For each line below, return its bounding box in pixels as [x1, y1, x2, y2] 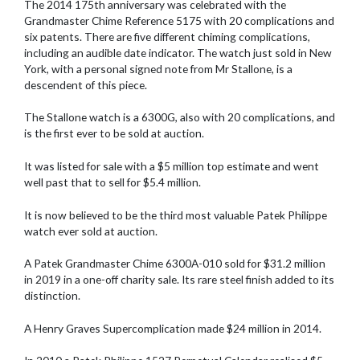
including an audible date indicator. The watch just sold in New [24, 45, 332, 59]
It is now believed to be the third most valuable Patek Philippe [24, 207, 327, 222]
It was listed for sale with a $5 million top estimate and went [24, 158, 319, 173]
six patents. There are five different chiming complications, [24, 29, 310, 43]
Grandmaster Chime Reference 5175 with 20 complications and [24, 13, 334, 27]
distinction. [24, 288, 80, 303]
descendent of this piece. [24, 77, 147, 92]
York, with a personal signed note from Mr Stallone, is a [24, 61, 292, 76]
